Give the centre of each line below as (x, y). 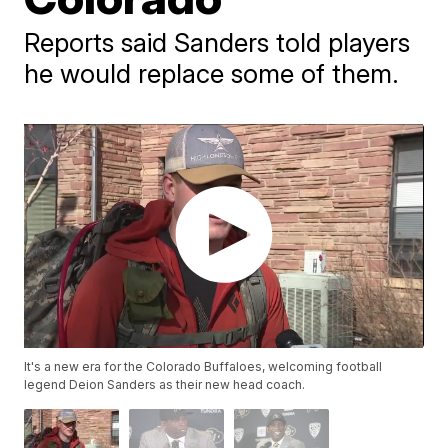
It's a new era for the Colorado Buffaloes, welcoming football (203, 367)
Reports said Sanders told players (217, 42)
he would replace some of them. (212, 73)
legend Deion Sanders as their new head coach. (165, 385)
